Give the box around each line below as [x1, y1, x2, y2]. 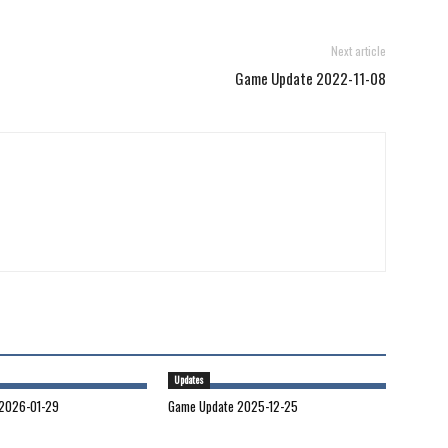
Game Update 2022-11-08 [235, 67, 386, 89]
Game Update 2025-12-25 [168, 396, 298, 416]
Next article [331, 42, 386, 59]
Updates [174, 372, 204, 387]
